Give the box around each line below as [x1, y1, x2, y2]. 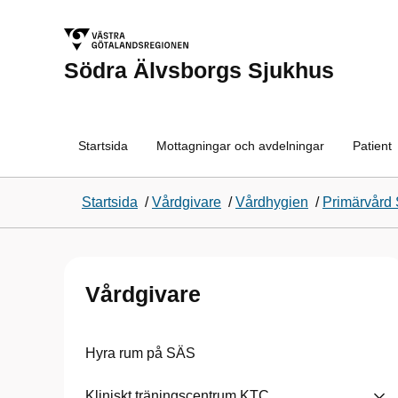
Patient [353, 139, 392, 153]
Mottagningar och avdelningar [156, 139, 324, 153]
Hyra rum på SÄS [85, 346, 195, 361]
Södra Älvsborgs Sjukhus [64, 58, 334, 83]
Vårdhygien [235, 195, 308, 210]
